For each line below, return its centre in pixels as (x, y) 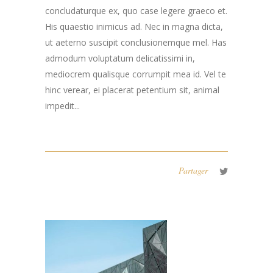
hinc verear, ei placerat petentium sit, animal (132, 90)
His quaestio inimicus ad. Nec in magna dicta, (134, 27)
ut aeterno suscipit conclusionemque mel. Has (136, 43)
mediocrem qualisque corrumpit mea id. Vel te (136, 74)
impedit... (62, 106)
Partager (193, 171)
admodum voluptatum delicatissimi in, (120, 58)
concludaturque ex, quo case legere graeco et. (136, 11)
